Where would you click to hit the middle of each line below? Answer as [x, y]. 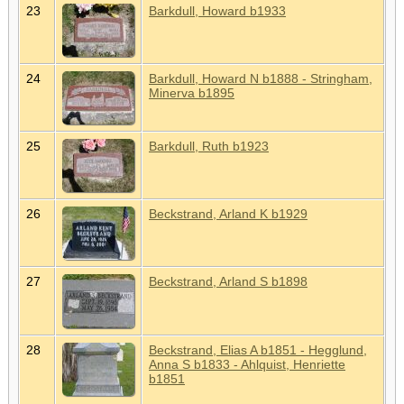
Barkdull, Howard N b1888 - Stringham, [261, 78]
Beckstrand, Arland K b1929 [228, 213]
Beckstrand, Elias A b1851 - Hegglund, [258, 349]
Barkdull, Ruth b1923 [209, 146]
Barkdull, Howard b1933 [217, 10]
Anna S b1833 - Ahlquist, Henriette [247, 364]
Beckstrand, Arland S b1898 [228, 281]
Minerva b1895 [192, 92]
